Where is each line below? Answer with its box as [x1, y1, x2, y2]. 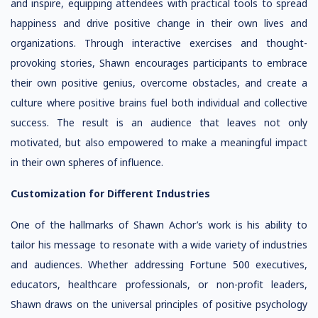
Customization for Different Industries [11, 187, 210, 200]
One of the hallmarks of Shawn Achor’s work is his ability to [11, 218, 307, 231]
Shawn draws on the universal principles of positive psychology [11, 297, 307, 311]
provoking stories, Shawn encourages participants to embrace [11, 56, 307, 70]
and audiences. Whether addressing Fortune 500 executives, [11, 258, 307, 271]
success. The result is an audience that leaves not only [11, 116, 307, 129]
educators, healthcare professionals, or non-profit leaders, [11, 278, 307, 291]
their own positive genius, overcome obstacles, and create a [11, 76, 307, 89]
